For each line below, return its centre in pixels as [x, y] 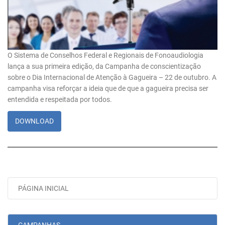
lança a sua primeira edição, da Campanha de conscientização [104, 67]
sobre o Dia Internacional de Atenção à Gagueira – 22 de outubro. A [112, 78]
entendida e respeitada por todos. [60, 100]
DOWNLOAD [34, 121]
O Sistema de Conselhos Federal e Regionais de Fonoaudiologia [105, 55]
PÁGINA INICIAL [43, 189]
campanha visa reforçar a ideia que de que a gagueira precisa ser [108, 89]
